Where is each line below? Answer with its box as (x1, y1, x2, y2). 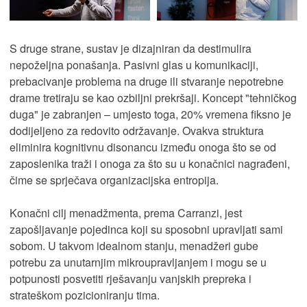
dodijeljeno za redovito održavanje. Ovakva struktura (10, 122, 264, 138)
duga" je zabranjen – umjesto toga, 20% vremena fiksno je (10, 106, 291, 122)
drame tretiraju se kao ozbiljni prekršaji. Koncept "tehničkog (10, 89, 297, 106)
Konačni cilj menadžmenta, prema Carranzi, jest (10, 204, 242, 221)
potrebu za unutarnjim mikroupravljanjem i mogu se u (10, 254, 267, 270)
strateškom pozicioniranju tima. (10, 286, 160, 303)
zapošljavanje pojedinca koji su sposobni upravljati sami (10, 221, 283, 237)
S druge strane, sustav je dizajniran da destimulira (10, 40, 251, 56)
